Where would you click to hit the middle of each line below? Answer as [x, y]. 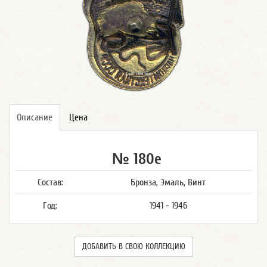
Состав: [50, 182]
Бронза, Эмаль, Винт [168, 182]
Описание [35, 117]
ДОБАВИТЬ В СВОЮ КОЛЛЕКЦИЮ [133, 247]
